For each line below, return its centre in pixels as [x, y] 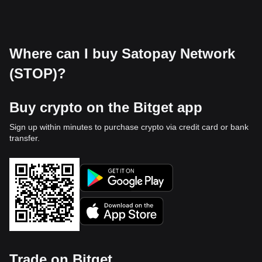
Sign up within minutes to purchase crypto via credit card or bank [129, 127]
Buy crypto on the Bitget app [106, 107]
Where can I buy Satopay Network [122, 53]
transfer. [25, 138]
